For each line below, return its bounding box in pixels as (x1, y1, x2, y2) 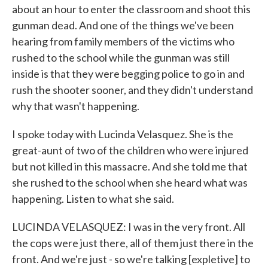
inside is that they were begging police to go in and (12, 67, 245, 80)
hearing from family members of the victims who (12, 35, 234, 48)
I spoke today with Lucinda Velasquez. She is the (12, 127, 233, 141)
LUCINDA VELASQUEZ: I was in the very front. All (12, 220, 245, 233)
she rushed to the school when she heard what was (12, 176, 248, 189)
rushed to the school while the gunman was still (12, 51, 230, 64)
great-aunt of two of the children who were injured (12, 144, 248, 157)
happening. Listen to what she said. (12, 192, 174, 205)
